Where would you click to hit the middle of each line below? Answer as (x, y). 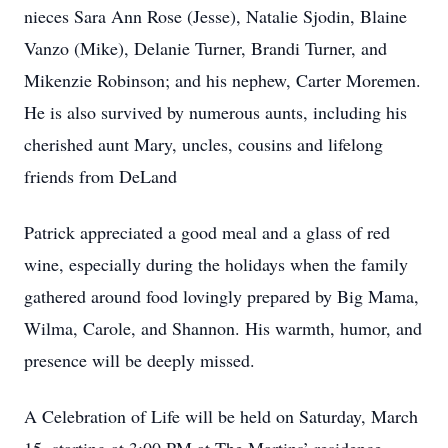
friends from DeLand (103, 176)
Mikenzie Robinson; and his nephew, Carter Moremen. (222, 80)
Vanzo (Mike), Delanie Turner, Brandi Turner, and (205, 48)
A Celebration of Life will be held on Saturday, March (221, 416)
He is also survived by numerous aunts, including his (215, 112)
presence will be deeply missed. (139, 360)
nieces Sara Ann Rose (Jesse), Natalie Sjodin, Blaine (215, 16)
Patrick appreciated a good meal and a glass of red (207, 232)
